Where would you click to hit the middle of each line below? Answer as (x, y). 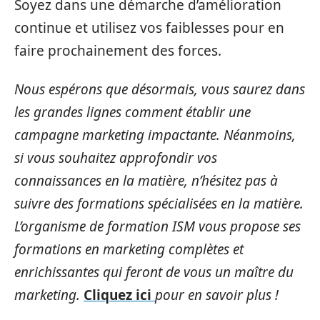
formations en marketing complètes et (129, 250)
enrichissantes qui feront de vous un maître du (154, 272)
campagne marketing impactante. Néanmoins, (155, 135)
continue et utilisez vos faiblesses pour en (149, 27)
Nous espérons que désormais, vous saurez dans (160, 90)
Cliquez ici (119, 295)
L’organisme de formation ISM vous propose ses (157, 227)
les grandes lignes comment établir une (132, 112)
